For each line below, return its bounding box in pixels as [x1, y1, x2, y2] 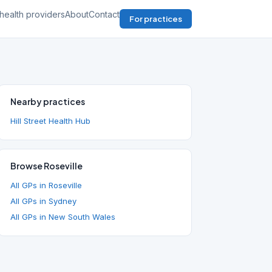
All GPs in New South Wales [10, 212, 115, 222]
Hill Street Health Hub [10, 116, 90, 126]
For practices [129, 14, 182, 24]
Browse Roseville [10, 160, 83, 171]
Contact [89, 9, 120, 19]
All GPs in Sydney [10, 196, 76, 206]
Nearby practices [10, 96, 85, 107]
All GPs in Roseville [10, 180, 82, 190]
